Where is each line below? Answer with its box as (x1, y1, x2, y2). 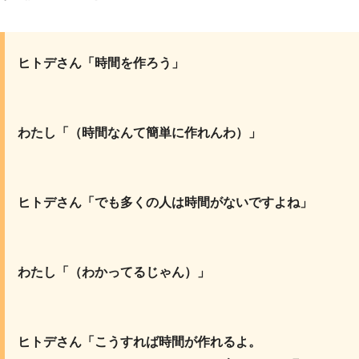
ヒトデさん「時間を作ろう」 (18, 56, 184, 71)
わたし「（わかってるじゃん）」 (18, 265, 210, 280)
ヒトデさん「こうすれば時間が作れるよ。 (18, 335, 261, 349)
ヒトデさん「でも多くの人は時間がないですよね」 (18, 196, 313, 210)
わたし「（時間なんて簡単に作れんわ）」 (18, 126, 261, 140)
